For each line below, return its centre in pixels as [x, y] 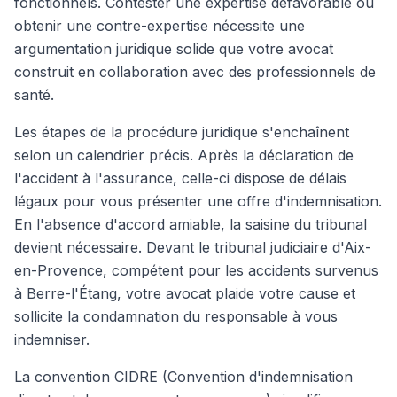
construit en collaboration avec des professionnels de [195, 72]
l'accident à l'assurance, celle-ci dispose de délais [180, 178]
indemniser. [52, 339]
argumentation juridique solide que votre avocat [174, 49]
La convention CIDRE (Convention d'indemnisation [183, 377]
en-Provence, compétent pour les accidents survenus [196, 270]
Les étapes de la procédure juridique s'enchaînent [182, 132]
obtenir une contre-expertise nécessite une [160, 26]
